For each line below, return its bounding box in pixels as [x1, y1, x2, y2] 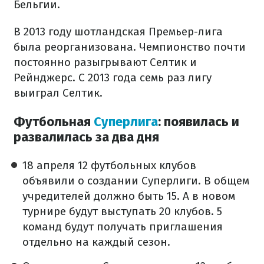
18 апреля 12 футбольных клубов [22, 158, 196, 172]
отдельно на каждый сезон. [22, 235, 170, 249]
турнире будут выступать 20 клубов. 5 [22, 204, 222, 218]
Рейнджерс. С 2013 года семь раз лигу [14, 71, 212, 85]
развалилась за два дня [14, 128, 159, 145]
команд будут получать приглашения [22, 219, 223, 233]
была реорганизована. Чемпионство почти [14, 40, 246, 54]
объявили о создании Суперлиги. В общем [22, 173, 249, 187]
